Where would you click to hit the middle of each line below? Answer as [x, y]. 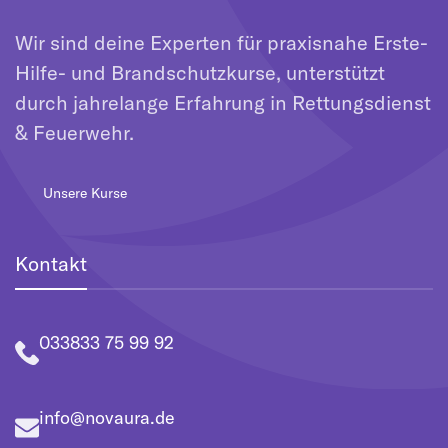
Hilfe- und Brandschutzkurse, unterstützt [200, 72]
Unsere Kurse [85, 193]
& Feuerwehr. [74, 132]
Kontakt [51, 263]
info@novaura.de [107, 417]
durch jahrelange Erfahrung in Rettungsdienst [223, 102]
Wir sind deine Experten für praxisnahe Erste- [221, 42]
